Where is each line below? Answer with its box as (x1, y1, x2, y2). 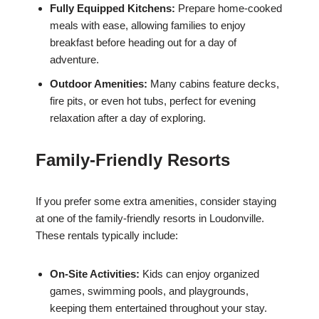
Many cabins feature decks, (147, 78, 279, 90)
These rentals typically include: (36, 229, 178, 242)
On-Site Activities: (50, 268, 140, 281)
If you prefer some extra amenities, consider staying (36, 195, 276, 208)
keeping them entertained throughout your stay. (50, 302, 267, 315)
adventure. (50, 53, 99, 66)
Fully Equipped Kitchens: (50, 2, 175, 15)
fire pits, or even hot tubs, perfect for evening (50, 95, 256, 108)
